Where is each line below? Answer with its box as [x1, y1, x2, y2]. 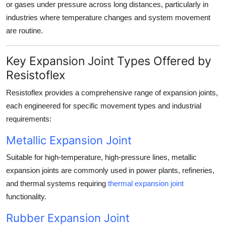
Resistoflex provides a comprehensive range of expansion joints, [6, 88, 218, 97]
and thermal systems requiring [6, 179, 108, 188]
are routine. [6, 26, 43, 35]
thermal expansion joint [108, 179, 184, 188]
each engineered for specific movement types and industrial [6, 101, 201, 110]
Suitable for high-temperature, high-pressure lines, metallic [6, 153, 197, 162]
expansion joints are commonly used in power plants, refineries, [6, 166, 214, 175]
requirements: [6, 115, 51, 124]
